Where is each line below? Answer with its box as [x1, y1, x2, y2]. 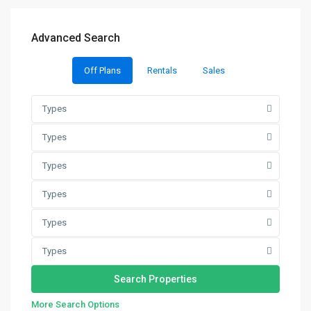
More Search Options [31, 299, 119, 310]
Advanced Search [31, 31, 120, 44]
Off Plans [83, 65, 121, 76]
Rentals [146, 65, 177, 76]
